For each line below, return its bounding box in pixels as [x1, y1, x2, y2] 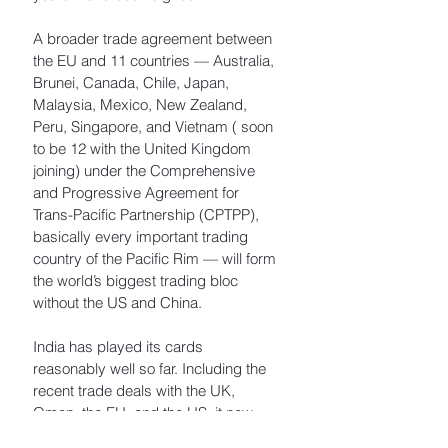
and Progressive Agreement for [33, 183, 243, 203]
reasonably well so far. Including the [33, 359, 270, 379]
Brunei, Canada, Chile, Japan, [33, 73, 233, 93]
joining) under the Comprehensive [33, 161, 259, 181]
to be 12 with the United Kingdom [33, 139, 255, 159]
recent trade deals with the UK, [33, 381, 239, 401]
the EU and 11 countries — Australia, [33, 51, 278, 71]
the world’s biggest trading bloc [33, 271, 242, 291]
